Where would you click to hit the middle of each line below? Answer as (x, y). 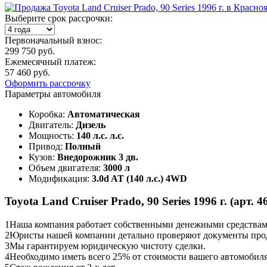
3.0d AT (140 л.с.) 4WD (139, 178)
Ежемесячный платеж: (50, 61)
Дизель (91, 125)
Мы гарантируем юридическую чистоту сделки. (108, 246)
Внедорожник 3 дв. (98, 157)
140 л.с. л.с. (100, 135)
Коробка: (48, 114)
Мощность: (52, 135)
